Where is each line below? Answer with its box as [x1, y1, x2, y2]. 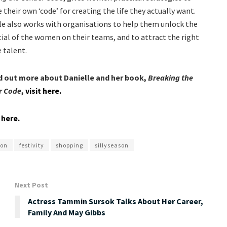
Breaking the [148, 72, 193, 83]
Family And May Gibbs [28, 207, 105, 218]
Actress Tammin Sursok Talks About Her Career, [28, 196, 203, 207]
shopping [56, 141, 83, 149]
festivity [19, 141, 44, 149]
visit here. [25, 86, 61, 96]
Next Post [15, 180, 48, 190]
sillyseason [95, 141, 129, 149]
